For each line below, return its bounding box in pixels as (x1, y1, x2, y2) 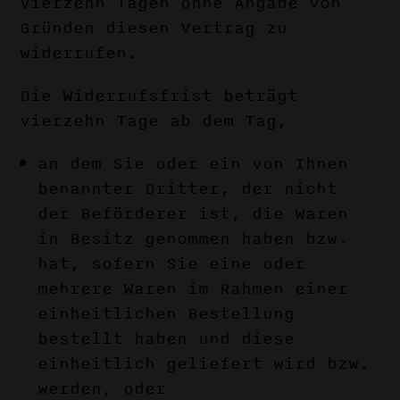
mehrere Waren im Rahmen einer (37, 276, 349, 301)
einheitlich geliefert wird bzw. (37, 351, 371, 376)
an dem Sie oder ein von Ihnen (37, 151, 349, 176)
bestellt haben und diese (37, 326, 296, 351)
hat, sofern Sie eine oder (37, 251, 306, 276)
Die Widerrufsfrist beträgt (20, 83, 299, 108)
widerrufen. (20, 40, 138, 65)
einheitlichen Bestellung (37, 301, 296, 326)
